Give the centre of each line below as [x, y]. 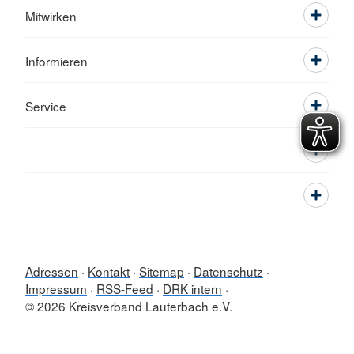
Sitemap [162, 271]
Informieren [56, 61]
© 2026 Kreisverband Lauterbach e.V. [129, 306]
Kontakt [109, 271]
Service [46, 106]
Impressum [56, 289]
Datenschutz [228, 271]
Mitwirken [51, 16]
